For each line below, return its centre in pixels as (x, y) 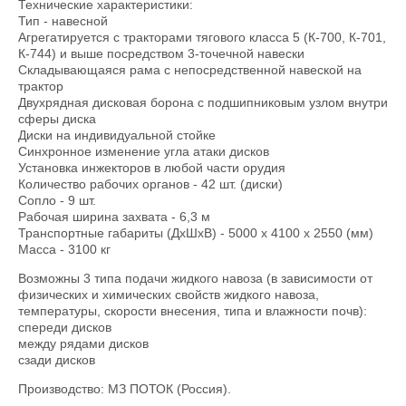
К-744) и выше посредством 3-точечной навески (161, 53)
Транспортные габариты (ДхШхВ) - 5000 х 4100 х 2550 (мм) (196, 233)
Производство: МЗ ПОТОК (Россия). (125, 389)
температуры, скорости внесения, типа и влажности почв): (193, 311)
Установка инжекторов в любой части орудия (152, 168)
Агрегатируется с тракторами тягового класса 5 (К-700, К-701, (202, 37)
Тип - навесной (63, 21)
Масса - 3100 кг (64, 249)
